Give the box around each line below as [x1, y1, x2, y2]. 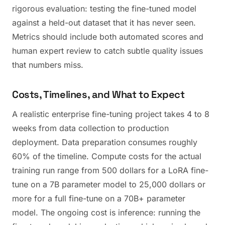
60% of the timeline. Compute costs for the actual [12, 151, 201, 161]
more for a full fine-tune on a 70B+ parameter [12, 193, 185, 203]
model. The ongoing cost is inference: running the [12, 207, 200, 217]
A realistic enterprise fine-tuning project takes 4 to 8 [12, 109, 209, 119]
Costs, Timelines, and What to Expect [12, 88, 185, 101]
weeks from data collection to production [12, 123, 169, 133]
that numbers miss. [12, 60, 83, 70]
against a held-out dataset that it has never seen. [12, 18, 196, 28]
